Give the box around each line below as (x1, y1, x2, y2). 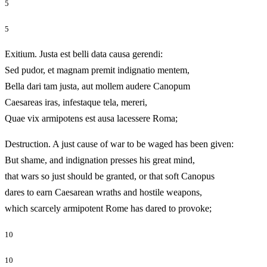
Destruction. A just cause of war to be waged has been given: (5, 139, 234, 150)
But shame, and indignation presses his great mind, (5, 155, 195, 166)
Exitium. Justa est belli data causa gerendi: (5, 49, 163, 60)
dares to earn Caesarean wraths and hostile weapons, (5, 187, 202, 198)
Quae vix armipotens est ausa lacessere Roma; (5, 113, 211, 124)
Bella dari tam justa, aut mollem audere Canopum (5, 81, 190, 92)
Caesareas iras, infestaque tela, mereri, (5, 97, 147, 108)
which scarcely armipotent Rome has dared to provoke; (5, 203, 245, 214)
